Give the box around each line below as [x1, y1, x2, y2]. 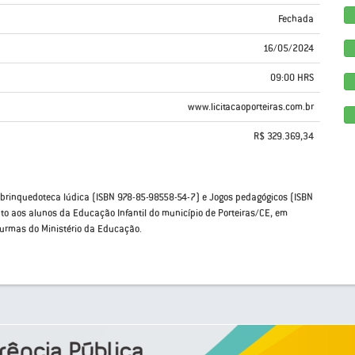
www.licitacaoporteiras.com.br [188, 101, 314, 113]
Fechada [278, 13, 314, 25]
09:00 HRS [270, 71, 314, 84]
